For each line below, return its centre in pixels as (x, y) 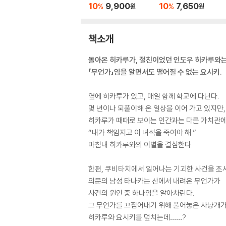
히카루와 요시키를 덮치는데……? (137, 217)
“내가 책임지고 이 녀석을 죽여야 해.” (142, 132)
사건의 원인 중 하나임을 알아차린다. (141, 193)
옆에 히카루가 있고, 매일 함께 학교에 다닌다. (154, 96)
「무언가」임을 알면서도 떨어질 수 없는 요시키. (155, 72)
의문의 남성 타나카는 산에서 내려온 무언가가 (154, 181)
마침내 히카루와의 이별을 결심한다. (140, 144)
